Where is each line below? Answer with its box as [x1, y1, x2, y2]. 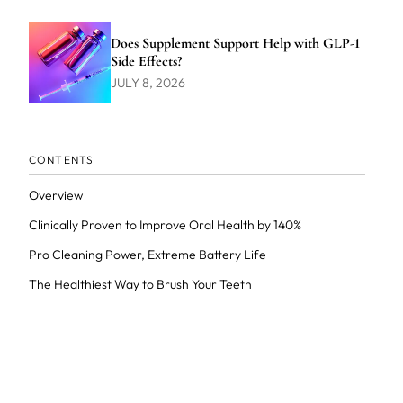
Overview [28, 187, 83, 203]
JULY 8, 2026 [110, 74, 185, 91]
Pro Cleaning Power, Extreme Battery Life [28, 246, 266, 263]
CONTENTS [28, 153, 94, 166]
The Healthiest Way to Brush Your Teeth [28, 276, 252, 292]
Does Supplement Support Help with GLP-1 [110, 33, 360, 52]
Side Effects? [110, 51, 182, 70]
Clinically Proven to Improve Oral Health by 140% [28, 217, 301, 233]
